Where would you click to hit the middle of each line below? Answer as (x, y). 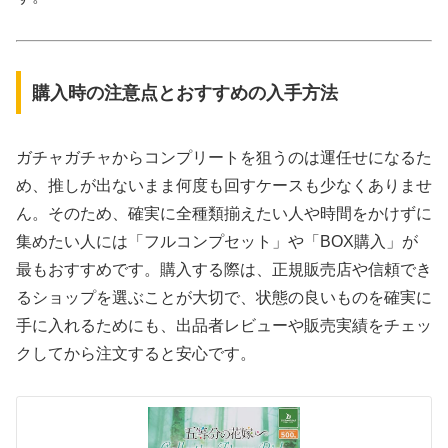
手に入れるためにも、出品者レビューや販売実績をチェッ (224, 325)
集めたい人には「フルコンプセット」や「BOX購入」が (217, 241)
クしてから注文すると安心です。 (136, 353)
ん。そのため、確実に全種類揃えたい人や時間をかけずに (224, 213)
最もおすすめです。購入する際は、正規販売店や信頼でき (224, 269)
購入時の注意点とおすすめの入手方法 (184, 92)
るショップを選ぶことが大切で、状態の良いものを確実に (224, 297)
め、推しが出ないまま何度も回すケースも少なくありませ (224, 185)
